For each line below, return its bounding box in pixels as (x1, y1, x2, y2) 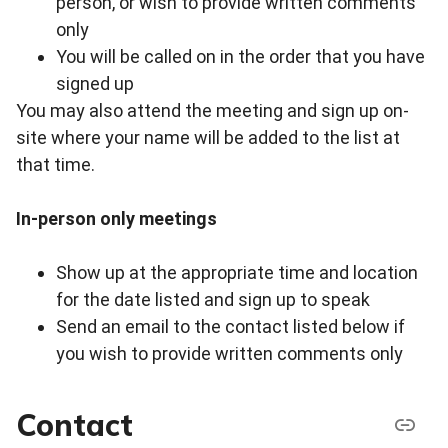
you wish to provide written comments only (56, 343, 403, 365)
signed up (56, 73, 134, 95)
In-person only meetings (16, 208, 217, 230)
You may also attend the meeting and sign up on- (16, 100, 409, 122)
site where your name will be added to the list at (16, 127, 400, 149)
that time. (16, 154, 95, 176)
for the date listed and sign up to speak (56, 289, 370, 311)
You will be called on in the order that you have (56, 46, 425, 68)
